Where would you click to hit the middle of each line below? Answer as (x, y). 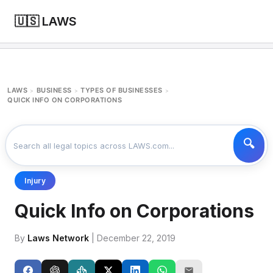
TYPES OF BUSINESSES (122, 90)
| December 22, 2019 (132, 238)
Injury (35, 181)
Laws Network (58, 238)
